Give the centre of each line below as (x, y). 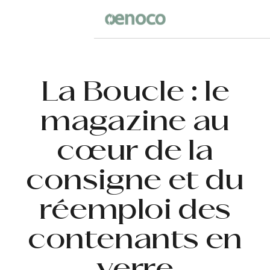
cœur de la (135, 153)
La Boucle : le (135, 94)
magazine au (135, 124)
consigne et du (135, 183)
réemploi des (135, 212)
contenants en (135, 242)
